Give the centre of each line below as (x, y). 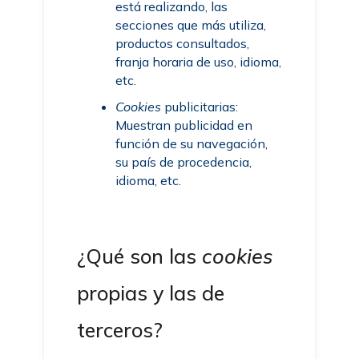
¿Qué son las (140, 256)
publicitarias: (200, 107)
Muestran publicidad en (184, 125)
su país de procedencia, (184, 162)
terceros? (120, 330)
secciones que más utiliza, (191, 25)
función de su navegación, (192, 143)
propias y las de (151, 293)
